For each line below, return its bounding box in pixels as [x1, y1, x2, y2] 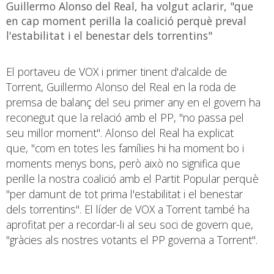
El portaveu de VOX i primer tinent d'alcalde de [6, 64, 227, 79]
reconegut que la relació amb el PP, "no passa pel [6, 109, 244, 125]
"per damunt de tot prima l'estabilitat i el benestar [6, 186, 243, 201]
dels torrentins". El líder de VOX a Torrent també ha [6, 201, 250, 217]
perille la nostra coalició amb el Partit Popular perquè [6, 171, 259, 186]
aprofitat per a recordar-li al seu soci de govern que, [6, 217, 253, 232]
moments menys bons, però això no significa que [6, 155, 240, 171]
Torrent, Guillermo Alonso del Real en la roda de [6, 79, 236, 94]
